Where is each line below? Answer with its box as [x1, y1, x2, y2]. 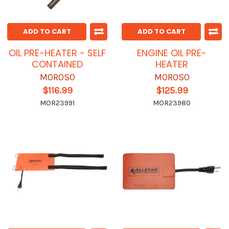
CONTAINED [32, 58, 83, 71]
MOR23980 [153, 99, 191, 108]
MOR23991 [40, 99, 75, 108]
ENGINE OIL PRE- [137, 47, 207, 60]
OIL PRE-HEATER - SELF [9, 47, 106, 60]
